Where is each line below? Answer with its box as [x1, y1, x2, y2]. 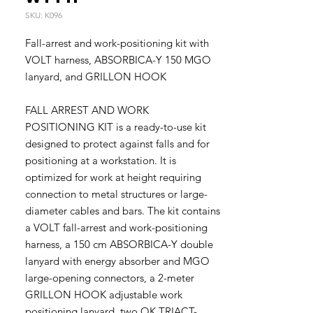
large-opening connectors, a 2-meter [25, 271, 194, 284]
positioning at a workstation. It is [25, 154, 176, 167]
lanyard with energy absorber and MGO [25, 254, 210, 268]
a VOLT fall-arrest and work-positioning [25, 221, 208, 234]
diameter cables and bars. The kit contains [25, 204, 220, 217]
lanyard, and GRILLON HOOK [25, 70, 166, 83]
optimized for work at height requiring [25, 170, 201, 184]
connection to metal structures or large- [25, 187, 208, 201]
